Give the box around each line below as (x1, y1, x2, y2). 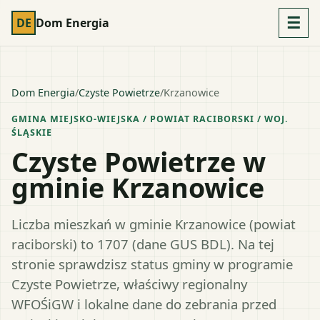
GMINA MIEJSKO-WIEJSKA (11, 113, 140, 125)
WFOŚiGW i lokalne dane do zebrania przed (11, 294, 276, 313)
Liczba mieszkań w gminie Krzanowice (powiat (11, 214, 296, 233)
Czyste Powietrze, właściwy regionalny (11, 274, 247, 293)
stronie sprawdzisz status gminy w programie (11, 254, 293, 273)
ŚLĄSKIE (11, 126, 52, 139)
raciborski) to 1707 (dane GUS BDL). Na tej (11, 234, 274, 253)
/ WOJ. (254, 113, 289, 125)
